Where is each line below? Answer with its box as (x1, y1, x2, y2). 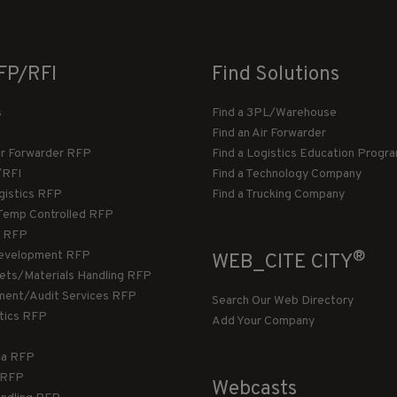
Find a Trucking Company (212, 187, 346, 203)
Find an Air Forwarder (212, 126, 327, 142)
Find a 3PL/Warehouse (212, 105, 338, 121)
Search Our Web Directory (212, 293, 354, 309)
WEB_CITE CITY (212, 250, 354, 276)
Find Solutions (212, 62, 340, 89)
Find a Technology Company (212, 167, 362, 183)
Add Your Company (212, 314, 315, 330)
